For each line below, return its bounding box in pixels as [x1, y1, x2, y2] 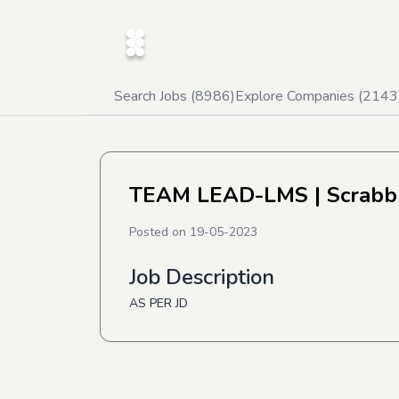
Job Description [129, 263, 274, 291]
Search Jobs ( [114, 86, 195, 106]
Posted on [129, 224, 190, 240]
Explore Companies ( [235, 86, 362, 106]
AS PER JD [129, 295, 188, 312]
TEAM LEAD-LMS [129, 181, 308, 209]
